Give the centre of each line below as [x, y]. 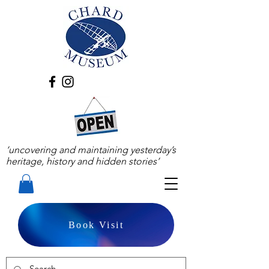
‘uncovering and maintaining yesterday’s [91, 150]
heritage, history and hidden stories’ [83, 161]
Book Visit [96, 225]
